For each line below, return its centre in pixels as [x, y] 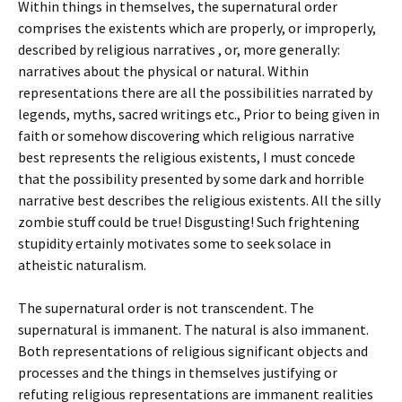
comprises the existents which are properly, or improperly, [197, 28]
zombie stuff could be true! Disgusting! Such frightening [189, 222]
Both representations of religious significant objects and [193, 351]
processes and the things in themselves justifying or [178, 372]
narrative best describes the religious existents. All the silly [199, 200]
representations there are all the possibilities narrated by [195, 92]
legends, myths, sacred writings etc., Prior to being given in [199, 114]
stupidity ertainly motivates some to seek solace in [175, 243]
